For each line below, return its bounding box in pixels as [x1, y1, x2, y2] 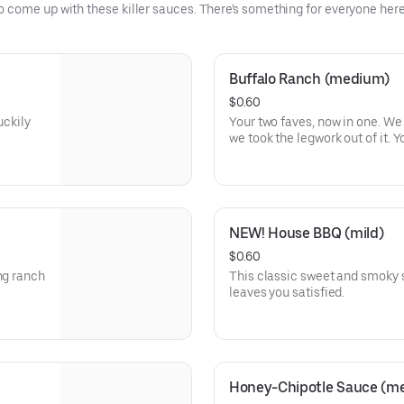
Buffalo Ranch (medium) [229, 70, 390, 87]
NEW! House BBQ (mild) [229, 225, 384, 242]
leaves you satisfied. [229, 285, 345, 299]
